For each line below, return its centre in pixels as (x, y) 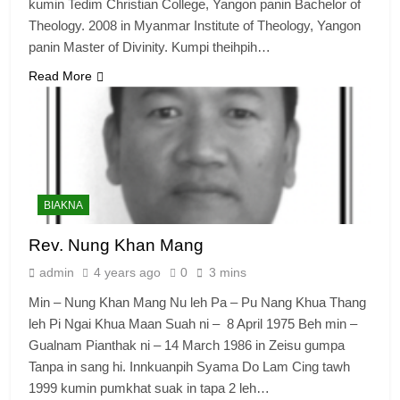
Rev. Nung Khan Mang (116, 246)
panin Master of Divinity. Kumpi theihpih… (150, 47)
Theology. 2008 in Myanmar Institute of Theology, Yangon (195, 26)
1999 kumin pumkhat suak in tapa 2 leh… (149, 388)
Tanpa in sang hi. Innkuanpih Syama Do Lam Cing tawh (189, 367)
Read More (60, 76)
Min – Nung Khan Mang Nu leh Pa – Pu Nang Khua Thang (197, 303)
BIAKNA (63, 206)
